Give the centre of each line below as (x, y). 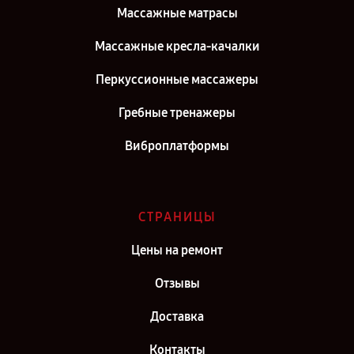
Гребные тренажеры (177, 113)
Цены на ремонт (177, 250)
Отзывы (177, 283)
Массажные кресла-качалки (177, 46)
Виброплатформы (177, 146)
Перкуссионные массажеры (177, 79)
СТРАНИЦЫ (177, 217)
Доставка (177, 316)
